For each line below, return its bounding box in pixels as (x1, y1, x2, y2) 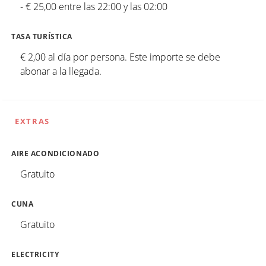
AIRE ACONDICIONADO (11, 149, 100, 159)
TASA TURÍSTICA (11, 32, 73, 42)
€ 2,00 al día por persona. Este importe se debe (20, 50, 220, 64)
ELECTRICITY (11, 250, 59, 259)
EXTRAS (15, 116, 50, 127)
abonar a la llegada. (20, 65, 102, 78)
